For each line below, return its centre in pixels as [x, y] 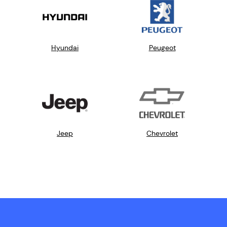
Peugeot [162, 47]
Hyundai [65, 47]
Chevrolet [162, 134]
